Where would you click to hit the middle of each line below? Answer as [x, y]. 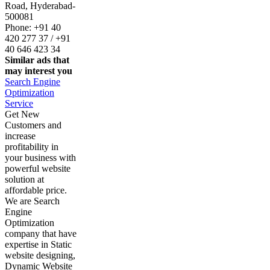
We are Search [32, 201]
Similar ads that [37, 60]
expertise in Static [38, 244]
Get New [22, 114]
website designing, [40, 255]
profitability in [32, 146]
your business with [40, 157]
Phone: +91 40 [33, 27]
